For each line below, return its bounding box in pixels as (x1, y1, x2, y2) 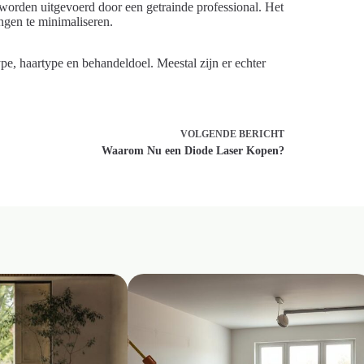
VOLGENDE (180, 128, 240, 140)
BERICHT (239, 128, 285, 140)
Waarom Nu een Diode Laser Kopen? (102, 144, 285, 157)
